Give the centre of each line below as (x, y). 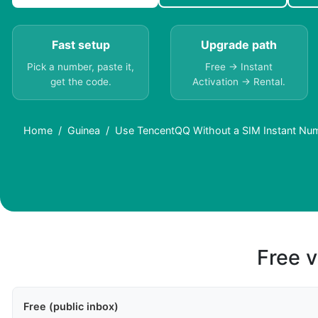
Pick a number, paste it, (81, 67)
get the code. (81, 82)
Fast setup (81, 45)
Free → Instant (239, 67)
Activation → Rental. (239, 82)
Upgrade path (239, 45)
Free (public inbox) (71, 307)
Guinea (84, 131)
